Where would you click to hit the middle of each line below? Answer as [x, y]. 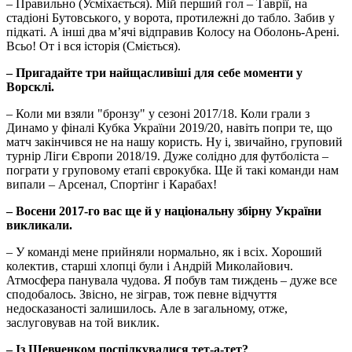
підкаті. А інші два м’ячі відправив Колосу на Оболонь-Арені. [173, 32]
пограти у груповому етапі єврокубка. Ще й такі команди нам [172, 170]
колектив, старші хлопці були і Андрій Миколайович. [150, 266]
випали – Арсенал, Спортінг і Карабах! [112, 185]
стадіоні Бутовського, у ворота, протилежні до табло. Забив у [170, 18]
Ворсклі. [30, 87]
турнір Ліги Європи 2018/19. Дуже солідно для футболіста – [167, 156]
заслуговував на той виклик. [83, 323]
